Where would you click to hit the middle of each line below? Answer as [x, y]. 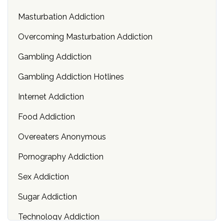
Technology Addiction [59, 216]
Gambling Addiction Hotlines [71, 76]
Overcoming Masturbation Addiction [85, 36]
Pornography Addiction [61, 156]
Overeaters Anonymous [62, 136]
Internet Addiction [51, 96]
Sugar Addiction [47, 196]
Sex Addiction [43, 176]
